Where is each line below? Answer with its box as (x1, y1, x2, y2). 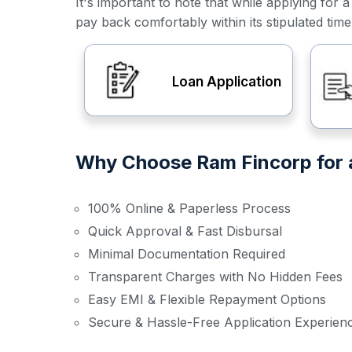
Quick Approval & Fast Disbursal (88, 223, 282, 239)
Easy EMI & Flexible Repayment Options (88, 291, 326, 307)
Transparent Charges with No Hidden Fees (88, 269, 343, 284)
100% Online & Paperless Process (88, 200, 291, 216)
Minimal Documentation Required (88, 246, 285, 262)
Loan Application (172, 73, 282, 90)
